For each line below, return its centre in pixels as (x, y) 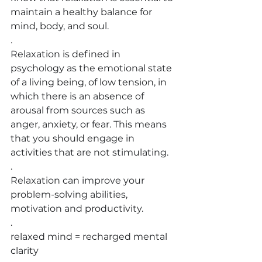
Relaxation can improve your (79, 180)
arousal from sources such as (79, 110)
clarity (25, 250)
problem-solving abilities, (70, 194)
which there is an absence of (78, 96)
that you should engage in (74, 138)
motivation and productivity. (77, 208)
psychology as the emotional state (92, 68)
